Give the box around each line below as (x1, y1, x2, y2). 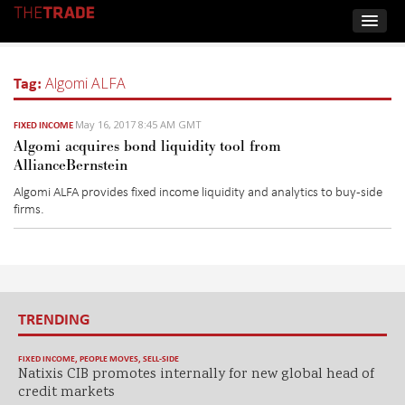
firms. (14, 198, 44, 217)
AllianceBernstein (14, 155, 127, 175)
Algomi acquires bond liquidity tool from (14, 136, 281, 156)
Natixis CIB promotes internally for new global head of (18, 364, 374, 386)
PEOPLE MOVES (80, 353, 138, 365)
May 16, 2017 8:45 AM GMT (75, 117, 202, 131)
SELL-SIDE (143, 353, 179, 365)
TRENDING (18, 307, 89, 330)
